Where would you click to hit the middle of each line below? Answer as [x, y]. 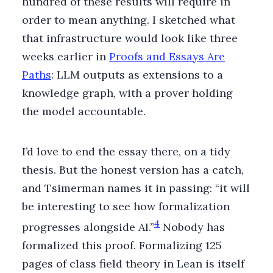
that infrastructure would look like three [130, 38]
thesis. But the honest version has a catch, [133, 169]
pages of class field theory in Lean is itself [133, 263]
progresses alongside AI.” [88, 227]
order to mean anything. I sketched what [129, 19]
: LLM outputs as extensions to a [137, 74]
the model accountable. [84, 111]
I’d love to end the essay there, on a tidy [126, 151]
